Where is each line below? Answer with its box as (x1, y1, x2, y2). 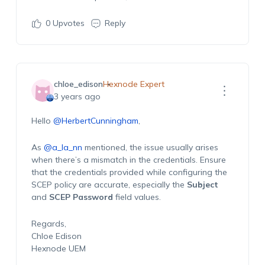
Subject (186, 179, 218, 190)
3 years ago (53, 91, 101, 102)
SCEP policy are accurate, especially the (31, 179, 187, 190)
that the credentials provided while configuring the (31, 167, 227, 177)
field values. (112, 192, 161, 202)
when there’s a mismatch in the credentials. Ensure (31, 154, 226, 165)
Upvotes (50, 18, 85, 28)
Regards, (31, 218, 66, 229)
